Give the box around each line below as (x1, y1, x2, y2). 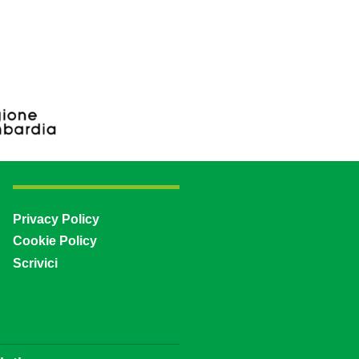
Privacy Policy (13, 212, 99, 227)
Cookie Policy (13, 234, 97, 248)
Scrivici (13, 256, 58, 271)
